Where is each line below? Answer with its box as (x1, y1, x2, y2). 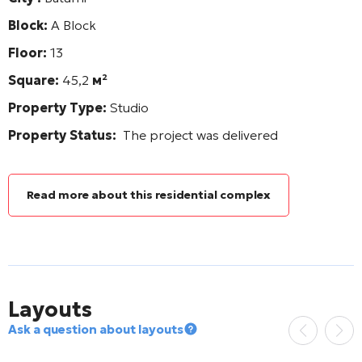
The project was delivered (123, 126, 278, 143)
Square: (8, 71, 62, 88)
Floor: (8, 44, 50, 61)
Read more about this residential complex (27, 187, 271, 202)
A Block (51, 16, 96, 33)
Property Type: (8, 99, 107, 116)
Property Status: (8, 126, 123, 143)
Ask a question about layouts (8, 321, 183, 337)
